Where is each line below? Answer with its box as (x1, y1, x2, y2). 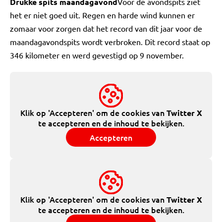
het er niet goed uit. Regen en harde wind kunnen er (10, 10, 195, 20)
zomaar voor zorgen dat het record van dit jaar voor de (10, 23, 202, 33)
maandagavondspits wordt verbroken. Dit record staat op (10, 37, 210, 47)
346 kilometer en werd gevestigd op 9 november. (10, 50, 184, 60)
